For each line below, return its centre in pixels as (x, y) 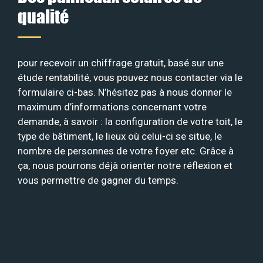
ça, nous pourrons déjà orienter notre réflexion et (125, 165)
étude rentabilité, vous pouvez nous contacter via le (130, 77)
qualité (43, 16)
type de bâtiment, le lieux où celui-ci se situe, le (120, 136)
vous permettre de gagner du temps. (98, 180)
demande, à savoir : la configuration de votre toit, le (130, 121)
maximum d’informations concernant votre (112, 107)
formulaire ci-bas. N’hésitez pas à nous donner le (125, 92)
